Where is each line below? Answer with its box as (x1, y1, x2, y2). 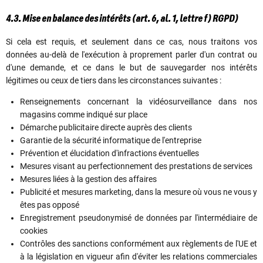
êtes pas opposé (20, 200, 79, 210)
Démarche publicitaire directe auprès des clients (20, 122, 192, 132)
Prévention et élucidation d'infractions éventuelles (20, 148, 199, 158)
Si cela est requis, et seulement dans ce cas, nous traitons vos (6, 36, 257, 46)
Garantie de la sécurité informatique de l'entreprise (20, 135, 201, 145)
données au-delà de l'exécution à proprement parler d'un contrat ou (6, 49, 257, 59)
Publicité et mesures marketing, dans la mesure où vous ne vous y (20, 187, 257, 197)
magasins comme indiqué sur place (20, 109, 147, 119)
